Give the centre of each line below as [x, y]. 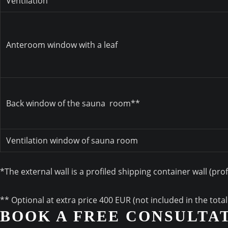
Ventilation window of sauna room [72, 141]
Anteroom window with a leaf [62, 45]
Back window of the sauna [57, 104]
